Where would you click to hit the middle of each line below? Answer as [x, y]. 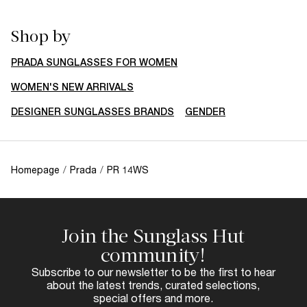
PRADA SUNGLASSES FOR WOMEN [94, 62]
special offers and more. [153, 297]
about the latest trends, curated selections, [153, 284]
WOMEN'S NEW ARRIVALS [72, 87]
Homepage [35, 169]
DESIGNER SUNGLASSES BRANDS [93, 111]
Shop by [41, 36]
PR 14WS [128, 169]
